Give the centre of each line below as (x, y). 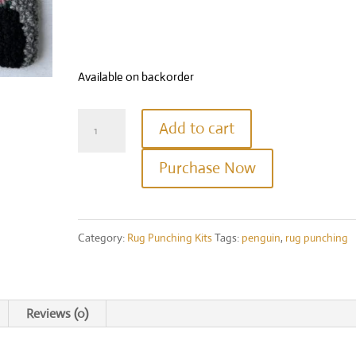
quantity (101, 248)
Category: (103, 238)
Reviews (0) (58, 313)
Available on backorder (136, 77)
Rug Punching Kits (170, 238)
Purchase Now (208, 168)
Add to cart (197, 128)
